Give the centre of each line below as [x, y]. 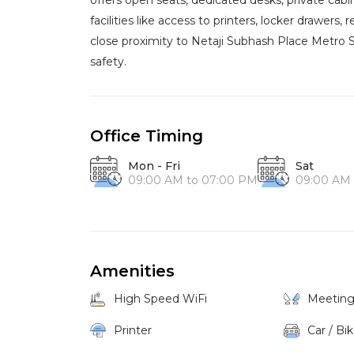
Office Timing [147, 136]
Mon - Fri [154, 166]
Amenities [132, 271]
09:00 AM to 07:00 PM [193, 180]
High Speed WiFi [160, 299]
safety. [108, 62]
